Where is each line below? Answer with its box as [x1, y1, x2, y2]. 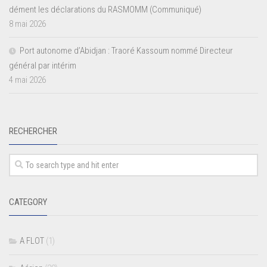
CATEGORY [9, 197, 47, 208]
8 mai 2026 [9, 18, 46, 30]
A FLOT [20, 235, 44, 247]
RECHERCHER [9, 126, 57, 137]
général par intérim [9, 60, 76, 72]
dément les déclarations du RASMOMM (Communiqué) [9, 4, 201, 15]
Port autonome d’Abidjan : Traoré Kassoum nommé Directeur [20, 45, 233, 57]
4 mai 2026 [9, 74, 46, 86]
